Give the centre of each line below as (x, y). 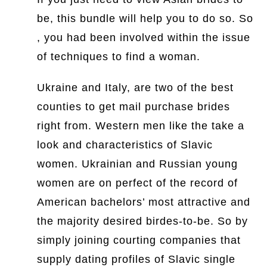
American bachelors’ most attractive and (144, 202)
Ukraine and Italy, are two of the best (136, 88)
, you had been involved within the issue (144, 38)
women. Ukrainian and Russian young (138, 164)
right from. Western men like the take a (141, 126)
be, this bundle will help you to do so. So (145, 18)
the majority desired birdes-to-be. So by (143, 221)
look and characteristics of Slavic (125, 145)
